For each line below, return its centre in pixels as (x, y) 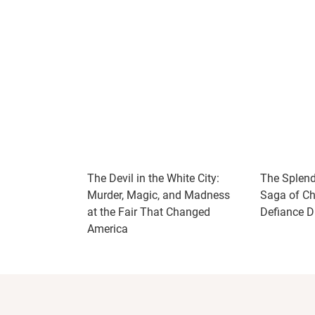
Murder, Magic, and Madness (159, 195)
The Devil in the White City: (153, 178)
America (108, 229)
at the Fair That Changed (149, 212)
